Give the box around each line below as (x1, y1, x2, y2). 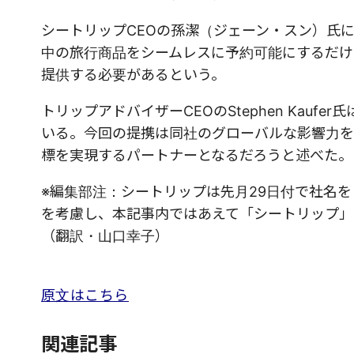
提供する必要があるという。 (41, 66, 225, 84)
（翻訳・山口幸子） (41, 228, 169, 245)
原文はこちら (41, 287, 129, 304)
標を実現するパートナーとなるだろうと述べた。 (41, 147, 352, 164)
